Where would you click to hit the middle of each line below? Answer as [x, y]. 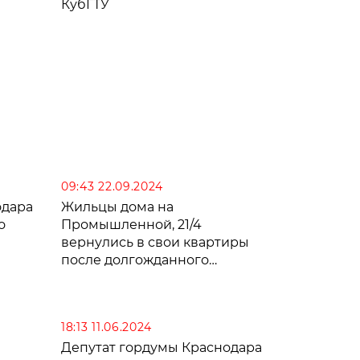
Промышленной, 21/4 [131, 224]
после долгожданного [135, 260]
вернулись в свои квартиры [155, 242]
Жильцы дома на [117, 207]
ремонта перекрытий [134, 277]
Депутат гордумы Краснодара [162, 347]
